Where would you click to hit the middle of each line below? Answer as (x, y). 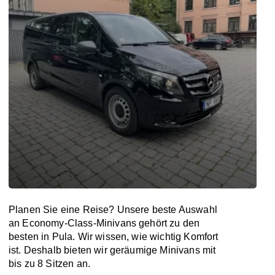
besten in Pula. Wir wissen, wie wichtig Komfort (114, 237)
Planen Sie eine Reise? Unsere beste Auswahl (113, 210)
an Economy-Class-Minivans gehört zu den (104, 223)
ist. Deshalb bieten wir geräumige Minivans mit (112, 250)
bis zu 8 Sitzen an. (50, 264)
